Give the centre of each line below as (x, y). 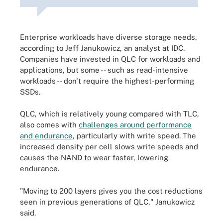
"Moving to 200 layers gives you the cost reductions (111, 191)
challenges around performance (135, 125)
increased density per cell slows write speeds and (109, 147)
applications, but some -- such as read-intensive (104, 70)
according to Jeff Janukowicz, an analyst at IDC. (102, 48)
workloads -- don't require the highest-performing (107, 81)
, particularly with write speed (126, 136)
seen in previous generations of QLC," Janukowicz (107, 202)
